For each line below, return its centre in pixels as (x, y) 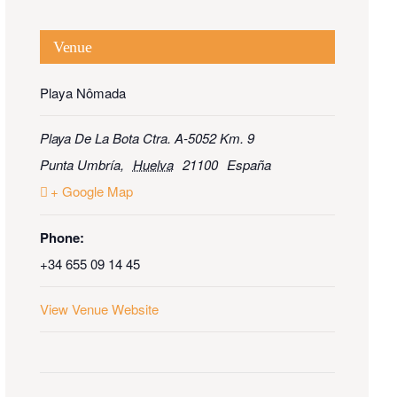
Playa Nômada (82, 92)
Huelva (153, 164)
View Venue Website (99, 308)
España (249, 164)
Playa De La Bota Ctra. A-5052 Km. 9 (147, 137)
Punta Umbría (80, 164)
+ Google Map (91, 191)
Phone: (62, 237)
